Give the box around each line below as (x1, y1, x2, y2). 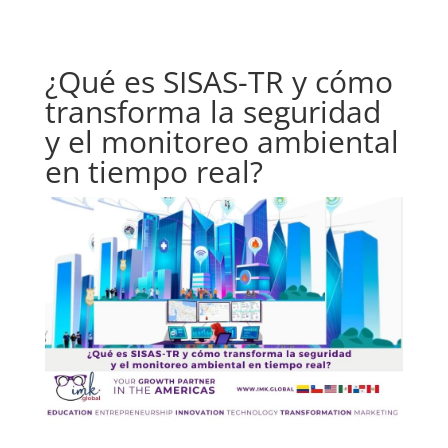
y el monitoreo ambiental (44, 121, 399, 162)
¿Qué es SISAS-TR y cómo (44, 61, 393, 102)
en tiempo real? (44, 151, 263, 192)
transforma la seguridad (44, 91, 381, 132)
